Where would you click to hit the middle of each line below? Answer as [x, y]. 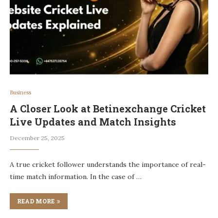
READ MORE [36, 201]
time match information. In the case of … [76, 177]
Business [20, 93]
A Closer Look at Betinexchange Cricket [108, 109]
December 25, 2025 [37, 138]
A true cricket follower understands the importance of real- [108, 165]
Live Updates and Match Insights [93, 122]
